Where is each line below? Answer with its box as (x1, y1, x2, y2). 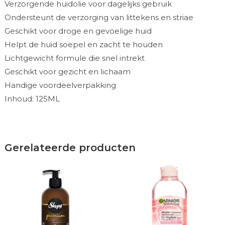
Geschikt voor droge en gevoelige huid (4, 26, 152, 36)
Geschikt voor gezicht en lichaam (4, 66, 131, 76)
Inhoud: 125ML (4, 93, 60, 103)
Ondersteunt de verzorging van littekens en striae (4, 12, 193, 22)
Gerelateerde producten (4, 141, 136, 154)
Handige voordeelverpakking (4, 80, 116, 90)
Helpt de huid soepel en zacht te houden (4, 39, 163, 49)
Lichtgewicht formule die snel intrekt (4, 53, 145, 63)
